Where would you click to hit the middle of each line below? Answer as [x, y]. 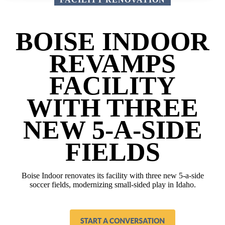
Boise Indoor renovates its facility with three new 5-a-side [113, 176]
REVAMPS [113, 64]
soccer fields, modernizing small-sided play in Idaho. [113, 185]
